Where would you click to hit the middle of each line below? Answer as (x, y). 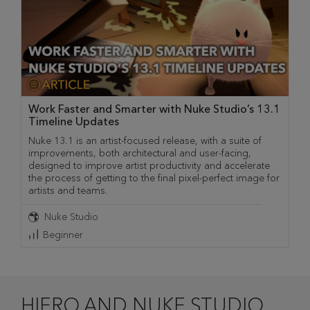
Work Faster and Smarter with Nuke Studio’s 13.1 (154, 109)
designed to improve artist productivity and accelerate (149, 165)
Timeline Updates (74, 121)
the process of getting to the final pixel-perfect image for (154, 178)
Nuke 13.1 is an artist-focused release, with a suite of (145, 140)
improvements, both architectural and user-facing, (140, 153)
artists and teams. (68, 190)
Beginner (63, 235)
